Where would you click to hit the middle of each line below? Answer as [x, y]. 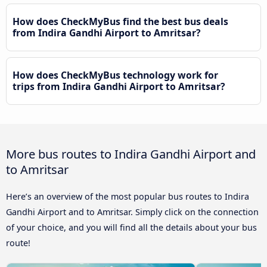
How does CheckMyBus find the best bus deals [120, 21]
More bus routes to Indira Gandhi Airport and [131, 153]
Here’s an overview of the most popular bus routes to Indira [128, 196]
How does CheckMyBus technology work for [115, 75]
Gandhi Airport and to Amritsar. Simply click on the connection [132, 212]
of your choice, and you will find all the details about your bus [131, 227]
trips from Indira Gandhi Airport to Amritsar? [119, 86]
